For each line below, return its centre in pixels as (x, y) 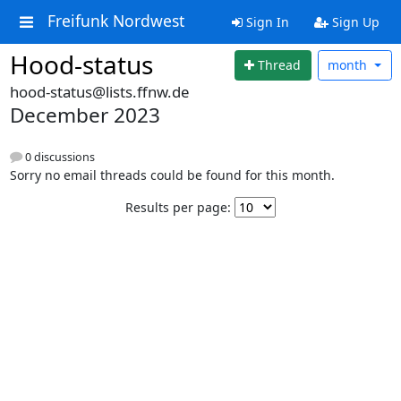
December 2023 (85, 115)
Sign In (265, 22)
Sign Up (354, 22)
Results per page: (178, 207)
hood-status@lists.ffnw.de (99, 91)
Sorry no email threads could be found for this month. (172, 175)
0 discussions (58, 157)
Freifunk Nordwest (115, 21)
